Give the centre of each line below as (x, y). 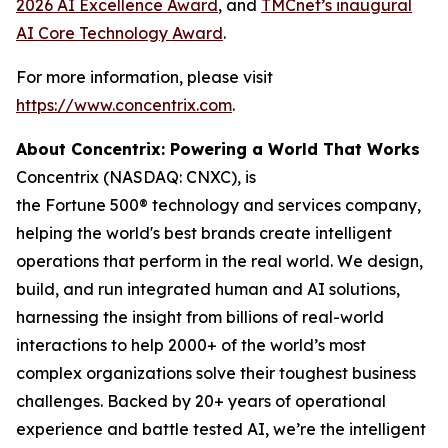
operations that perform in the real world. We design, (219, 261)
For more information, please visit (144, 77)
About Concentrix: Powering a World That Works (218, 149)
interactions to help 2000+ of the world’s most (191, 345)
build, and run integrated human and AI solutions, (208, 289)
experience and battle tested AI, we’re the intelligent (221, 429)
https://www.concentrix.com (124, 105)
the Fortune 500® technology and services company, (218, 205)
